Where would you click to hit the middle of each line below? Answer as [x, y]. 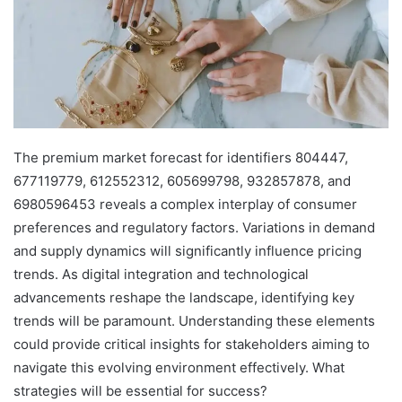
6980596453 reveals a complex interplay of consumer [185, 204]
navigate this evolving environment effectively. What [179, 367]
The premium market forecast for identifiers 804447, [181, 157]
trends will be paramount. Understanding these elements [194, 320]
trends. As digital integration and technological [161, 274]
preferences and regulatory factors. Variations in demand [194, 227]
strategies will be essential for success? [140, 390]
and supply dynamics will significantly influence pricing [188, 250]
